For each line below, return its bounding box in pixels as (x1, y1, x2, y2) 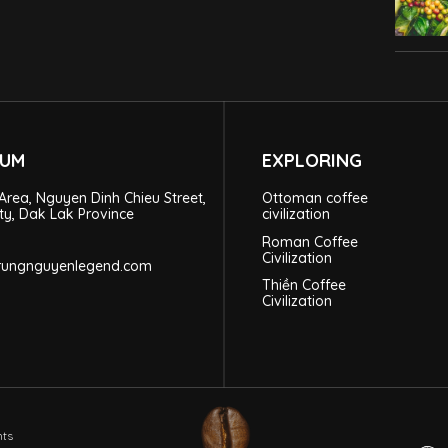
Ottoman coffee (261, 189, 368, 208)
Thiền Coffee (261, 275, 346, 294)
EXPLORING (261, 148, 362, 172)
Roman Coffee (261, 232, 358, 251)
